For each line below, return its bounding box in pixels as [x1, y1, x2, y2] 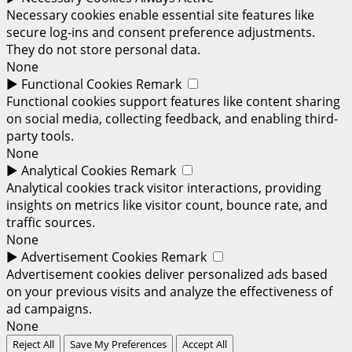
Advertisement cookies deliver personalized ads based [6, 266, 328, 284]
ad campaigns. [6, 300, 92, 318]
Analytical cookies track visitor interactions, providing [6, 179, 321, 197]
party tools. [6, 127, 74, 145]
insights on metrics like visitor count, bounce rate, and [6, 196, 328, 214]
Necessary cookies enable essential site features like [6, 6, 314, 24]
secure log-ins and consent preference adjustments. [6, 24, 315, 42]
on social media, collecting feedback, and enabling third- [6, 110, 338, 128]
